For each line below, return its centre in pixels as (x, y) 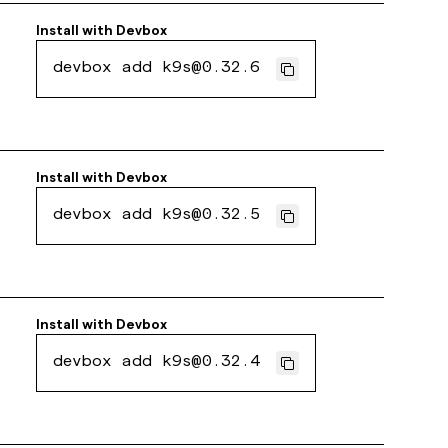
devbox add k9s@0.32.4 (157, 363)
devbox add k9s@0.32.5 (157, 216)
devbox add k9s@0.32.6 (157, 69)
